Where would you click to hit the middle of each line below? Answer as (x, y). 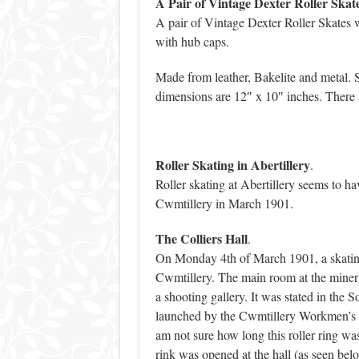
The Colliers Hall (201, 239)
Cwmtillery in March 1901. (224, 204)
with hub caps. (192, 42)
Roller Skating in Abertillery (232, 165)
